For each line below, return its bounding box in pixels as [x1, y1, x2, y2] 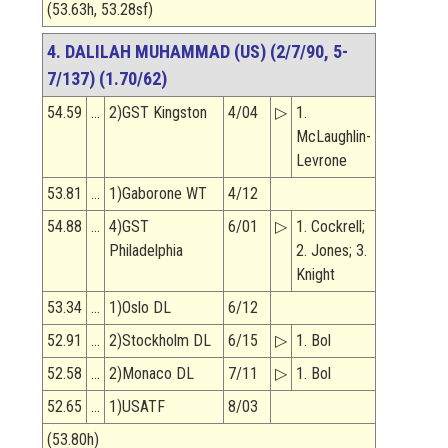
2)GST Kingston [109, 103, 207, 123]
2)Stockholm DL [109, 331, 211, 351]
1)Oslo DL [109, 298, 171, 318]
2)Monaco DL [109, 364, 194, 384]
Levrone [296, 151, 347, 171]
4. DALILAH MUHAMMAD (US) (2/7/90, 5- [47, 41, 348, 63]
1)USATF [109, 397, 165, 417]
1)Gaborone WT [109, 184, 207, 204]
